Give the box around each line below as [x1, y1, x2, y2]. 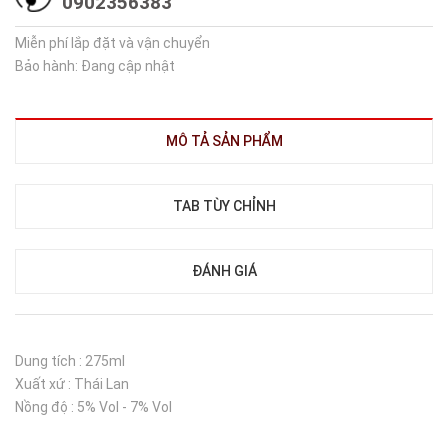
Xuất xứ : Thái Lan [15, 376, 129, 392]
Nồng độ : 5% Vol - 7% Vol [15, 399, 172, 415]
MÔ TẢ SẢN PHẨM [165, 133, 283, 149]
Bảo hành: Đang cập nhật [15, 58, 175, 74]
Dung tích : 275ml [15, 353, 125, 369]
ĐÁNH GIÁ [191, 263, 257, 279]
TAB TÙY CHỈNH [172, 198, 276, 214]
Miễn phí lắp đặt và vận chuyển [15, 35, 210, 51]
